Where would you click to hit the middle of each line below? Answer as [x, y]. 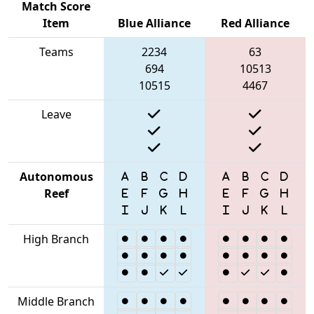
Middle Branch [56, 301]
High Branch [56, 239]
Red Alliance [255, 23]
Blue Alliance [154, 23]
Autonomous [56, 176]
